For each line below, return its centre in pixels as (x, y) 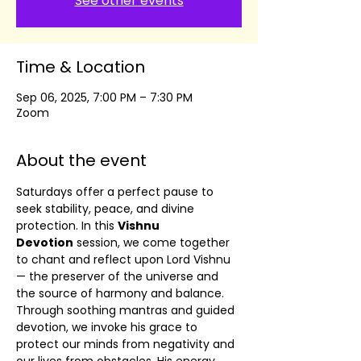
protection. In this (67, 226)
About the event (81, 160)
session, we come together (153, 243)
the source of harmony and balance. (120, 293)
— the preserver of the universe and (119, 276)
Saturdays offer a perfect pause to (116, 192)
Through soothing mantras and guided (127, 310)
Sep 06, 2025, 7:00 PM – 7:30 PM (104, 98)
